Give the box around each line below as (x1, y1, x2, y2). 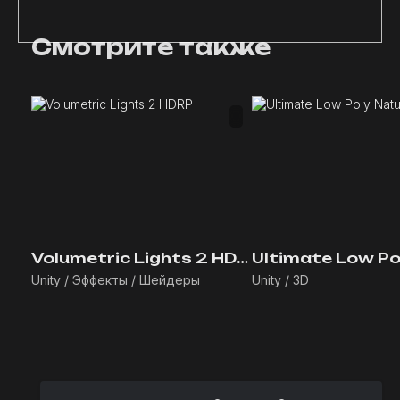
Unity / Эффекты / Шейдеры (31, 272, 200, 287)
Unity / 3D (252, 272, 309, 287)
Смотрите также (31, 33, 271, 61)
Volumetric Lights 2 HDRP (237, 249, 248, 267)
